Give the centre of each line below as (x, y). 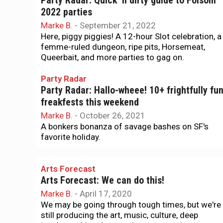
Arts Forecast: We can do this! (103, 180)
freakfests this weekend (90, 102)
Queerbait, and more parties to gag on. (112, 57)
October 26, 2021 (112, 115)
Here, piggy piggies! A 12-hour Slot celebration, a (131, 36)
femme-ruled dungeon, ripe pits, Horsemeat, (123, 47)
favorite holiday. (71, 137)
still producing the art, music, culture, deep (119, 215)
